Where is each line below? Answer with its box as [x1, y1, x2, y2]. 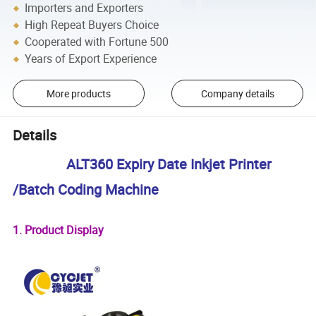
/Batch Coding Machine [13, 180, 159, 200]
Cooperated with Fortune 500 [25, 34, 169, 50]
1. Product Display [13, 222, 104, 238]
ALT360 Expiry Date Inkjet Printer [59, 154, 272, 174]
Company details [200, 87, 274, 101]
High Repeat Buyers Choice [25, 17, 159, 33]
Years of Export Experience [25, 51, 157, 67]
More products [46, 87, 111, 101]
